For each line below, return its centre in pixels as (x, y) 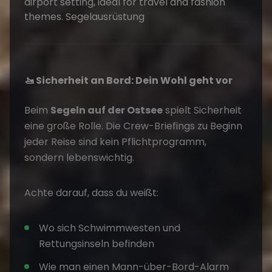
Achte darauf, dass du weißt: (91, 193)
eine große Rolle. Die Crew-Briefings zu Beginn (133, 126)
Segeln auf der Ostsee (107, 110)
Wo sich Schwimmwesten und (110, 228)
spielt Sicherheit (203, 110)
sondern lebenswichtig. (79, 158)
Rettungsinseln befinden (97, 244)
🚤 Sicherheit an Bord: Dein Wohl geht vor (128, 81)
